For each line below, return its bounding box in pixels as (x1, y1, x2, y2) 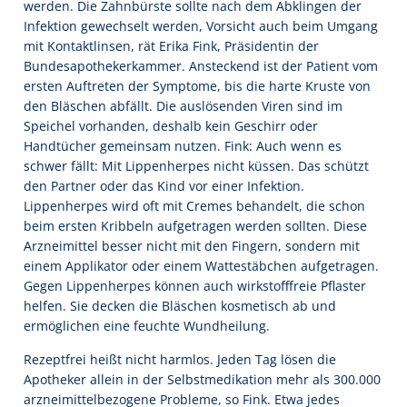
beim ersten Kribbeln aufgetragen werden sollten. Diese (24, 217, 367, 235)
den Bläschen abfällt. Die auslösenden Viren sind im (24, 97, 342, 115)
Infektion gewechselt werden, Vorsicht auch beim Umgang (24, 17, 378, 35)
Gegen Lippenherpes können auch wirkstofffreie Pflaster (24, 277, 366, 295)
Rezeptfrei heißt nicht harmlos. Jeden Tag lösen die (24, 350, 336, 368)
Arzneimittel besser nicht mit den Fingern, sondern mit (24, 237, 360, 255)
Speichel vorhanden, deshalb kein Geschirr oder (24, 117, 318, 135)
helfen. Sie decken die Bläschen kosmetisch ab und (24, 297, 336, 315)
